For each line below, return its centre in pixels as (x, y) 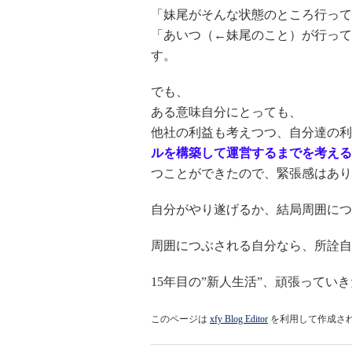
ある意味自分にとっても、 (226, 112)
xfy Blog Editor (239, 319)
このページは (180, 319)
